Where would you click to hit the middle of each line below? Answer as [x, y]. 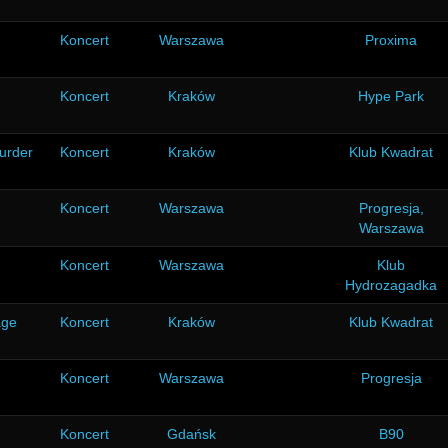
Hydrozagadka [391, 285]
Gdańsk [191, 434]
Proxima [391, 40]
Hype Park [391, 96]
